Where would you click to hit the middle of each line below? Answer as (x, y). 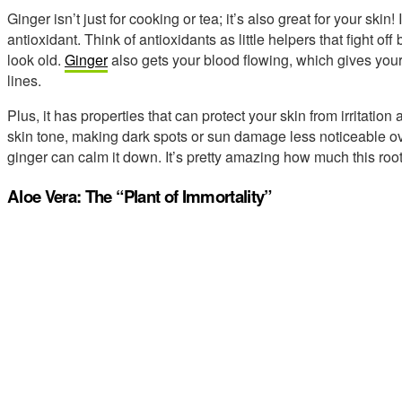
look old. (36, 60)
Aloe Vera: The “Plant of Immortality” (140, 197)
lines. (24, 81)
